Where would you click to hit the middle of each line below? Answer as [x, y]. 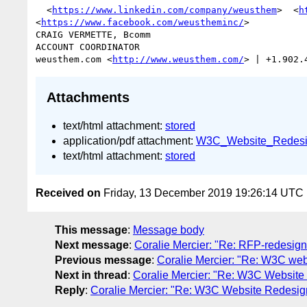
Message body [169, 230]
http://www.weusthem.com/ [178, 59]
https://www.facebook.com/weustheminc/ [143, 22]
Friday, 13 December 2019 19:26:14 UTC [202, 193]
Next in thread [91, 275]
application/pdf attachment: [130, 140]
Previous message [103, 260]
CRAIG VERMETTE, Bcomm [93, 34]
